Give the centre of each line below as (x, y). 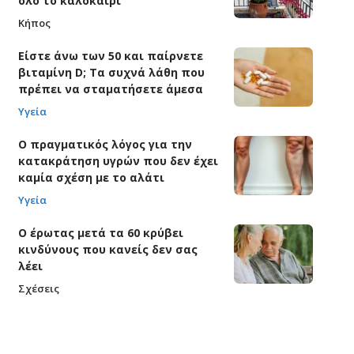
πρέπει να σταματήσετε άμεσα (110, 89)
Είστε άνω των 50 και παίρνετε (110, 56)
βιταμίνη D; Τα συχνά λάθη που (111, 73)
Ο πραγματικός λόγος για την (105, 145)
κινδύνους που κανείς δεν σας (107, 250)
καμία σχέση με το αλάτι (91, 178)
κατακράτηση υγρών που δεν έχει (118, 161)
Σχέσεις (38, 289)
